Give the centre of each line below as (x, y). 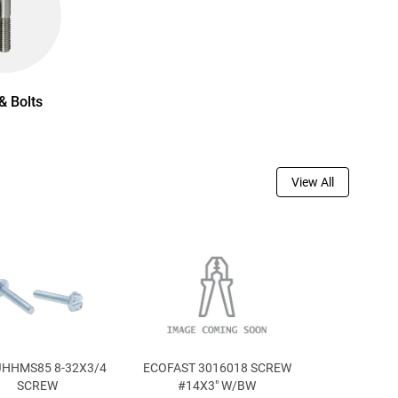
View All (313, 183)
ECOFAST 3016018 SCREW (217, 368)
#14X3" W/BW (217, 386)
